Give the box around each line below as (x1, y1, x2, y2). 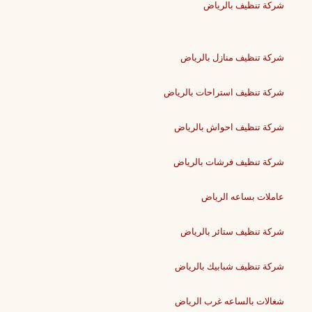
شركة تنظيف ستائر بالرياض (180, 227, 284, 237)
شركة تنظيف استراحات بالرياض (164, 88, 284, 97)
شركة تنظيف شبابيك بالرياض (175, 262, 284, 272)
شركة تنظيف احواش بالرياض (174, 123, 284, 132)
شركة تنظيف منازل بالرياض (180, 53, 284, 63)
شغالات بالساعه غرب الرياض (175, 297, 284, 306)
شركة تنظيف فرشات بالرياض (173, 157, 284, 167)
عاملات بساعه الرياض (201, 192, 284, 202)
